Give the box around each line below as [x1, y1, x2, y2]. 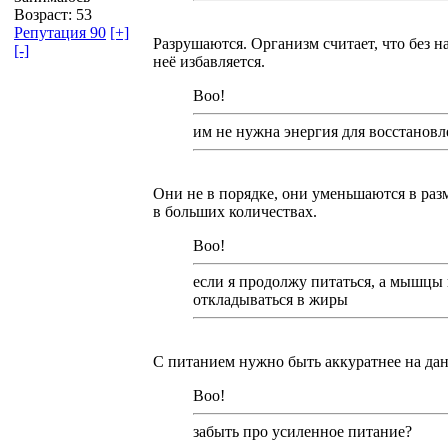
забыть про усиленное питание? [193, 422, 412, 440]
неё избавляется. [153, 52, 265, 70]
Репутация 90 [14, 23, 106, 41]
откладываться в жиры [193, 290, 348, 308]
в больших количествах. [153, 202, 317, 220]
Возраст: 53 [14, 5, 92, 23]
